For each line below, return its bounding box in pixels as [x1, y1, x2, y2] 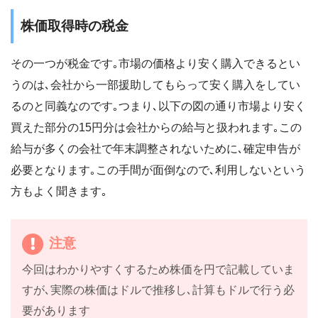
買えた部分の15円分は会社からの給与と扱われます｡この [11, 121, 302, 133]
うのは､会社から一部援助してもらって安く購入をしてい [11, 78, 300, 91]
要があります [22, 304, 90, 317]
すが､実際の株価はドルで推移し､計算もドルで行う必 [22, 283, 295, 296]
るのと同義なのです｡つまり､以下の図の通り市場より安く [11, 99, 306, 112]
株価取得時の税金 [21, 18, 128, 34]
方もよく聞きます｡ [11, 185, 107, 197]
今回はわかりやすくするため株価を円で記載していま [22, 263, 295, 275]
